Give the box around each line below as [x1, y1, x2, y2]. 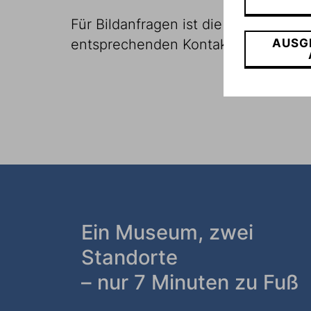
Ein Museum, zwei [81, 220, 253, 244]
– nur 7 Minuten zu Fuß [81, 270, 299, 294]
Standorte [81, 245, 178, 269]
